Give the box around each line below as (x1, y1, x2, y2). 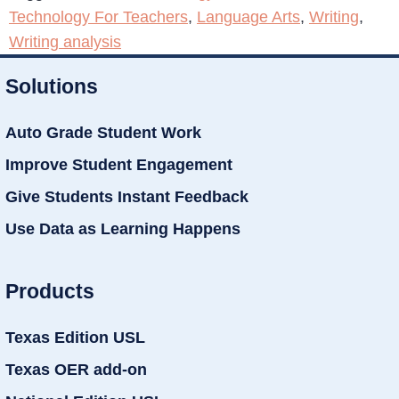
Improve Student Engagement (5, 155, 232, 174)
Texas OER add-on (5, 360, 147, 379)
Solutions (5, 74, 98, 98)
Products (5, 279, 94, 303)
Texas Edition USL (5, 328, 145, 346)
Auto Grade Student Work (5, 123, 201, 142)
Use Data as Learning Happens (5, 219, 240, 238)
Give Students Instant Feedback (5, 187, 248, 206)
